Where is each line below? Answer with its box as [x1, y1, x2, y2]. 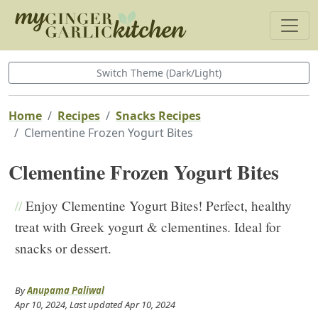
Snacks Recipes [116, 108, 201, 124]
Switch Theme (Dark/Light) [97, 66, 221, 79]
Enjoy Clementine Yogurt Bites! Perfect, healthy [22, 197, 292, 214]
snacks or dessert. [15, 239, 111, 257]
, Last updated [65, 298, 125, 311]
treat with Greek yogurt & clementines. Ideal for [15, 218, 280, 236]
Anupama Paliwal [27, 284, 104, 297]
